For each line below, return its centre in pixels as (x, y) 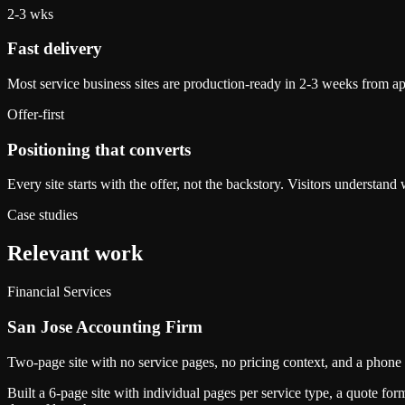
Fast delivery (55, 49)
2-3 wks (30, 14)
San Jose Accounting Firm (105, 326)
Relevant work (75, 254)
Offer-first (36, 114)
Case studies (42, 215)
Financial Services (59, 292)
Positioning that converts (99, 149)
